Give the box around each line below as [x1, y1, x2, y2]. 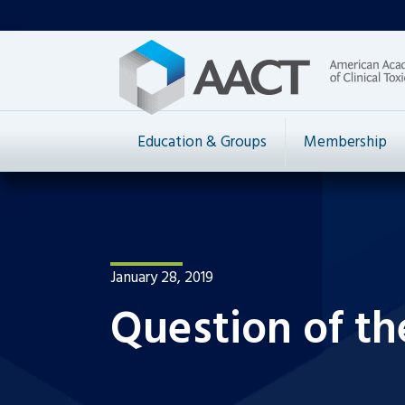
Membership [304, 130, 387, 155]
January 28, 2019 [110, 266, 213, 290]
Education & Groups [137, 130, 267, 155]
